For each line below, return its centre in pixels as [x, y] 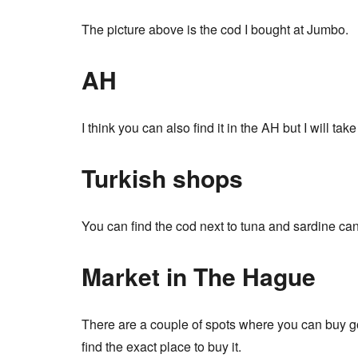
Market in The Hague [199, 276]
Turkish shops [162, 178]
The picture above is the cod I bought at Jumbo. [215, 30]
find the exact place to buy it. [161, 347]
